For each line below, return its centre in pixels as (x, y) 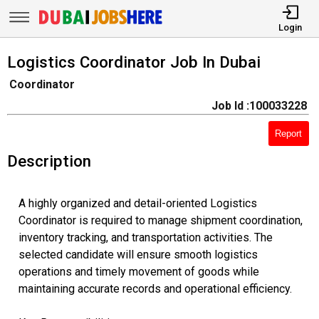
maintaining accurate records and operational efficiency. (155, 288)
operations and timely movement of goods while (138, 271)
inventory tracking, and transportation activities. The (145, 237)
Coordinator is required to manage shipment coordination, (160, 220)
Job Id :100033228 (259, 106)
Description (49, 161)
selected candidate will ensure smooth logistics (138, 254)
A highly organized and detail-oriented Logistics (137, 203)
